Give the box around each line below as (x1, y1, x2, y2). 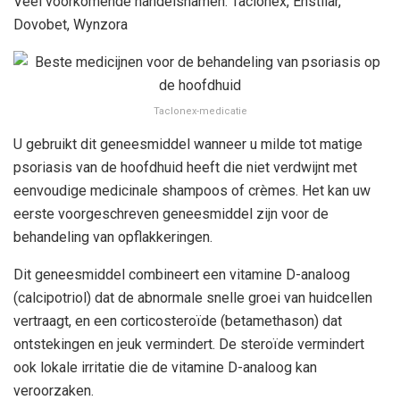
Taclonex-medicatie (153, 105, 247, 118)
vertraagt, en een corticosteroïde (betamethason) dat (13, 312, 342, 330)
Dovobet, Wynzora (13, 16, 128, 34)
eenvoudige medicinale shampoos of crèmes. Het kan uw (13, 182, 371, 200)
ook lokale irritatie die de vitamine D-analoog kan (13, 359, 317, 377)
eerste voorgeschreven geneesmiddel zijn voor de (13, 205, 329, 223)
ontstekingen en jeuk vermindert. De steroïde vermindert (13, 336, 364, 354)
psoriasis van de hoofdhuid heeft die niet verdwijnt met (13, 159, 357, 177)
